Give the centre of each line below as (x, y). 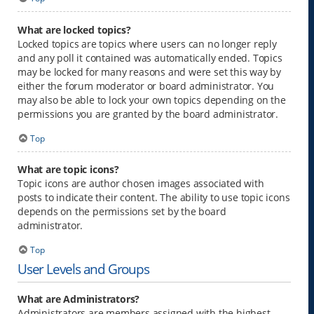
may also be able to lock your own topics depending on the (152, 100)
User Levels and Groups (83, 268)
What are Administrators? (79, 299)
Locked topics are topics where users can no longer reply (147, 43)
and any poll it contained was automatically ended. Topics (150, 57)
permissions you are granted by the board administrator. (148, 114)
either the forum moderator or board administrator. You (146, 86)
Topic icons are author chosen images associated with (141, 184)
